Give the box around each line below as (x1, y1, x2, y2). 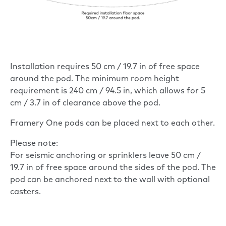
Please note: (10, 140, 58, 148)
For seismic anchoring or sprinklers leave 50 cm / (10, 152, 201, 160)
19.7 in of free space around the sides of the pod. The (10, 164, 216, 173)
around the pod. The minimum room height (10, 75, 179, 84)
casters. (10, 188, 41, 197)
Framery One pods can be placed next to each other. (10, 120, 215, 128)
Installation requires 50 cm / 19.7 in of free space (10, 63, 200, 72)
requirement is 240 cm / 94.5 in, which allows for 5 (10, 87, 205, 96)
